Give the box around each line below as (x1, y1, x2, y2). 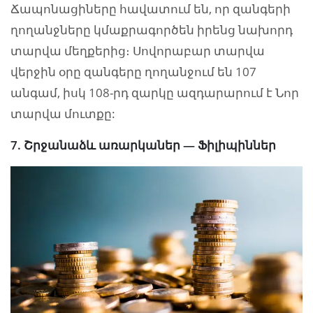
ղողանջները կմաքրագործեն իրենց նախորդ (10, 22, 293, 38)
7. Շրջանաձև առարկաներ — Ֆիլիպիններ (10, 137, 276, 154)
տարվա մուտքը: (10, 105, 115, 122)
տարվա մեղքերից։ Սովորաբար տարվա (10, 43, 265, 59)
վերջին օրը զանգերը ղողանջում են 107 (10, 64, 256, 80)
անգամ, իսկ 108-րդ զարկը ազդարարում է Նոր (10, 85, 299, 101)
